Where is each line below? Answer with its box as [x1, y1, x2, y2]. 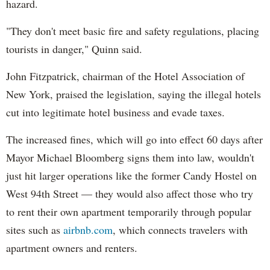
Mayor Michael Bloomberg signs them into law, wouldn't [6, 149, 254, 165]
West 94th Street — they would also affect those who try [6, 186, 253, 201]
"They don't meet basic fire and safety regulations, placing [6, 23, 259, 38]
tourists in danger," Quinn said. [6, 41, 142, 56]
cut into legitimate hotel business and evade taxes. [6, 104, 228, 119]
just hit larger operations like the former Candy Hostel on [6, 168, 257, 183]
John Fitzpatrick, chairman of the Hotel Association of [6, 68, 245, 83]
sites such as [6, 222, 63, 237]
